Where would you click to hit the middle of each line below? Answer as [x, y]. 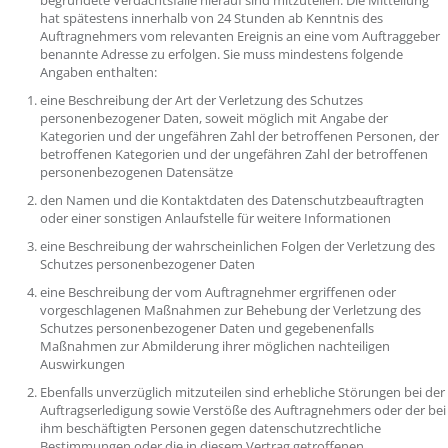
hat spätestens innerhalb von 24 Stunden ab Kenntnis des [211, 18]
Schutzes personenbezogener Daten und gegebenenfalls [207, 328]
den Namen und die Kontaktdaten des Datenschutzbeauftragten [232, 200]
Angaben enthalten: [100, 72]
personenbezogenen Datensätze [138, 172]
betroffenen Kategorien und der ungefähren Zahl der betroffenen [234, 154]
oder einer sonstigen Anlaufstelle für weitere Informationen [217, 218]
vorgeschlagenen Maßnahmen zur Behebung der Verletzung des [230, 310]
